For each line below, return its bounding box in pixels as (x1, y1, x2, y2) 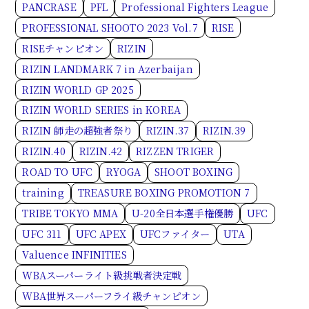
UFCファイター (139, 227, 210, 241)
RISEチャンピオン (22, 41, 104, 55)
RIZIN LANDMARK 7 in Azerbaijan (22, 61, 193, 76)
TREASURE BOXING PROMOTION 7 (77, 186, 250, 200)
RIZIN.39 (203, 123, 246, 138)
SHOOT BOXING (154, 165, 233, 179)
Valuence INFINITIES (22, 248, 127, 262)
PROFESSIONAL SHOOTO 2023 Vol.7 (22, 20, 198, 34)
